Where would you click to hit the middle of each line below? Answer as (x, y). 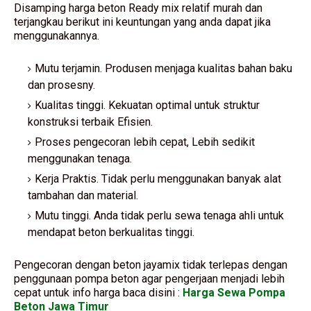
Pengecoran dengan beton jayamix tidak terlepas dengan (151, 265)
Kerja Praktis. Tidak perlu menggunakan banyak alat (158, 179)
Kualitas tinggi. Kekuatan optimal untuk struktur (147, 106)
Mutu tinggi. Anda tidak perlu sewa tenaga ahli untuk (159, 216)
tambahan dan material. (83, 196)
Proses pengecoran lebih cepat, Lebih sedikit (145, 142)
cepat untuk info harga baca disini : (98, 293)
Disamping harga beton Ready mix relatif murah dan (138, 8)
